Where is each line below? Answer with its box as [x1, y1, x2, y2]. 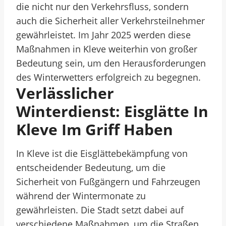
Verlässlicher [16, 83, 114, 103]
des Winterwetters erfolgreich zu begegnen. [16, 71, 201, 83]
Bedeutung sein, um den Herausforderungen [16, 57, 206, 69]
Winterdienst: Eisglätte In [16, 101, 208, 122]
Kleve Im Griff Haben [16, 119, 173, 140]
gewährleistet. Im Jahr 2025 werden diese [16, 29, 191, 41]
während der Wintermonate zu [16, 190, 146, 202]
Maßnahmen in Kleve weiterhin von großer [16, 43, 197, 55]
